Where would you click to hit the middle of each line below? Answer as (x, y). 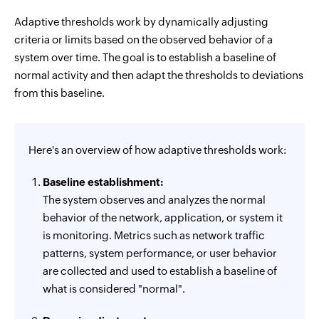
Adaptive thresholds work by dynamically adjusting (141, 22)
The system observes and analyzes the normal (154, 200)
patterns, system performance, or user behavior (160, 253)
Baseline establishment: (103, 182)
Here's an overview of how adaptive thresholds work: (157, 150)
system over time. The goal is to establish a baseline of (145, 57)
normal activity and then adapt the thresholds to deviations (159, 75)
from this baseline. (59, 93)
